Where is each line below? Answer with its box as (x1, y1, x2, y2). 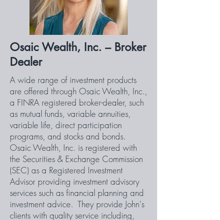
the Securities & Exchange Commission (10, 153, 143, 165)
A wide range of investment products (10, 74, 137, 85)
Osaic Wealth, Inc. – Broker (10, 40, 146, 55)
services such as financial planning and (10, 187, 144, 198)
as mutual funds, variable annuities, (10, 108, 131, 119)
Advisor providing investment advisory (10, 176, 139, 187)
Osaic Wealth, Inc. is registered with (10, 142, 137, 153)
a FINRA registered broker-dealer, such (10, 97, 144, 108)
